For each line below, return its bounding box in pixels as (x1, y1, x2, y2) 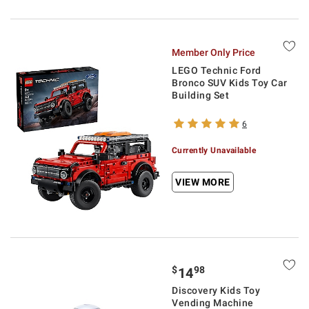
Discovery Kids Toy (172, 285, 260, 296)
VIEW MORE (175, 177, 230, 188)
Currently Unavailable (172, 146, 257, 155)
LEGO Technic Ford (172, 65, 261, 76)
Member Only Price (172, 47, 255, 58)
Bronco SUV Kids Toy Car (172, 77, 288, 88)
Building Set (172, 90, 229, 101)
